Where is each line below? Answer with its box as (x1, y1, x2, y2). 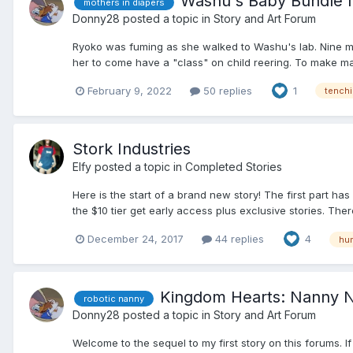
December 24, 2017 (87, 232, 184, 245)
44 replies (212, 232, 264, 245)
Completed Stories (185, 160, 282, 174)
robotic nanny (84, 293, 144, 305)
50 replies (200, 84, 252, 97)
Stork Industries (72, 139, 191, 159)
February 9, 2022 (87, 84, 172, 97)
